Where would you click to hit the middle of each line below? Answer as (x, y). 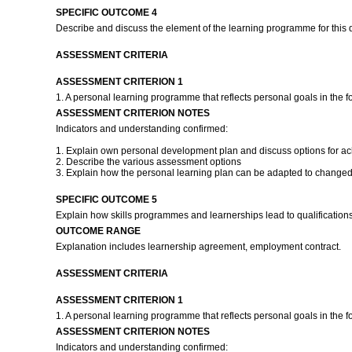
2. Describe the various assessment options (148, 162)
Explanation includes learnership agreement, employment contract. (199, 247)
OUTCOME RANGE (98, 231)
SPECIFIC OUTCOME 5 (106, 200)
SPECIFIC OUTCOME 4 (106, 13)
